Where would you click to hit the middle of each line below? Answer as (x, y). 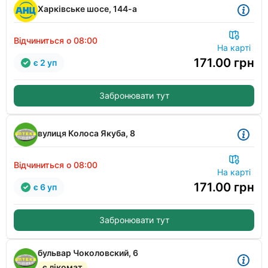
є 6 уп (45, 187)
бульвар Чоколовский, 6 (88, 253)
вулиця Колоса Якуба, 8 (86, 133)
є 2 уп (45, 63)
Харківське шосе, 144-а (87, 9)
